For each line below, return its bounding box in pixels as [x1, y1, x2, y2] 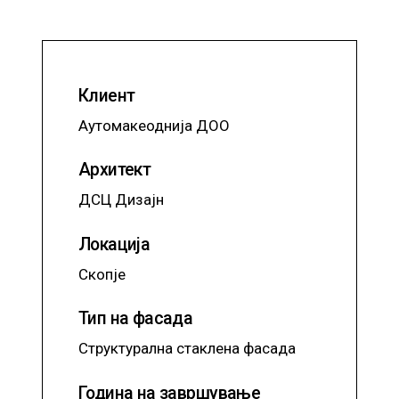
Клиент [77, 85, 135, 106]
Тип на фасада [77, 308, 193, 330]
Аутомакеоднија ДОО [77, 116, 230, 134]
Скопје [77, 265, 126, 283]
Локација [77, 233, 151, 255]
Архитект [77, 159, 151, 181]
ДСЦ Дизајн [77, 191, 164, 209]
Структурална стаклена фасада [77, 339, 296, 358]
